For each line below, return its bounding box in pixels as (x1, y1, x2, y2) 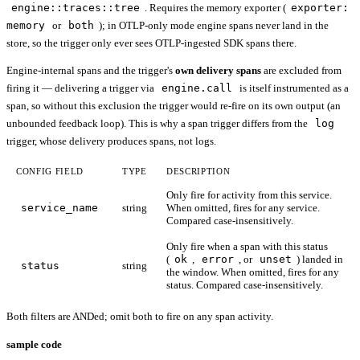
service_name (21, 202, 98, 215)
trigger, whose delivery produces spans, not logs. (6, 135, 216, 148)
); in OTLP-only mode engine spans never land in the (99, 19, 329, 32)
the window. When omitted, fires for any (166, 266, 339, 279)
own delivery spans (175, 64, 261, 77)
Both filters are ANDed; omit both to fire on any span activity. (6, 310, 273, 323)
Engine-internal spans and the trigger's (6, 64, 175, 77)
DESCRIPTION (166, 166, 231, 177)
